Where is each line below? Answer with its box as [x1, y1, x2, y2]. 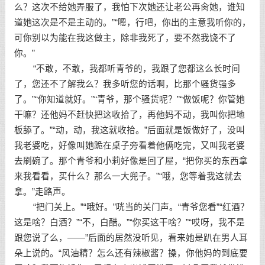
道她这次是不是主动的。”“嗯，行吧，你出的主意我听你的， [14, 18, 251, 27]
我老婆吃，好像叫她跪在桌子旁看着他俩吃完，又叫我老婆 [14, 141, 245, 150]
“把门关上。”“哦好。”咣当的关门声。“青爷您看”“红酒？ [14, 202, 249, 212]
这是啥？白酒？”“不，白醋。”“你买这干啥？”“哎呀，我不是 [14, 218, 245, 227]
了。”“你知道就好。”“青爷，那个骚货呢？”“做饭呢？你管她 [14, 95, 245, 104]
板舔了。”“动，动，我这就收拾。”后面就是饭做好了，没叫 [14, 125, 245, 135]
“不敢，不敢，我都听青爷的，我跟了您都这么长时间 [14, 64, 240, 73]
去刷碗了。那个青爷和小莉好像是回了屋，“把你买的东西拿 [14, 156, 248, 166]
